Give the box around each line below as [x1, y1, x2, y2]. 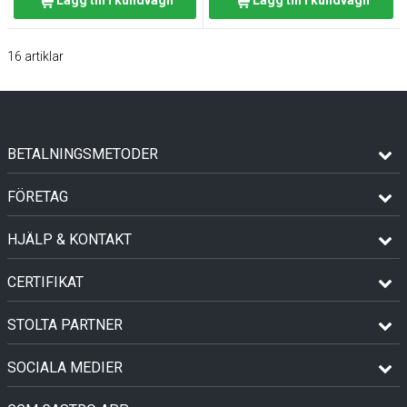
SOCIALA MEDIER [7, 359, 123, 376]
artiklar [25, 49, 64, 64]
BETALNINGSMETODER [7, 145, 158, 163]
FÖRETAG [7, 188, 68, 205]
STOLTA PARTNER [7, 316, 123, 333]
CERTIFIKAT [7, 273, 84, 291]
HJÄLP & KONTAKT [7, 231, 132, 248]
